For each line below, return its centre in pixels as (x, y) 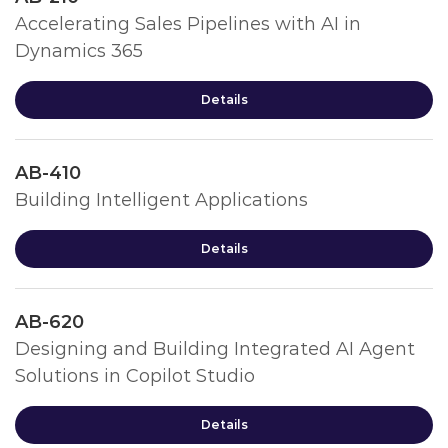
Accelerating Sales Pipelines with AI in (188, 24)
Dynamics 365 (79, 51)
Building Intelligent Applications (161, 200)
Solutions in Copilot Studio (135, 376)
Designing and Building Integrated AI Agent (215, 349)
